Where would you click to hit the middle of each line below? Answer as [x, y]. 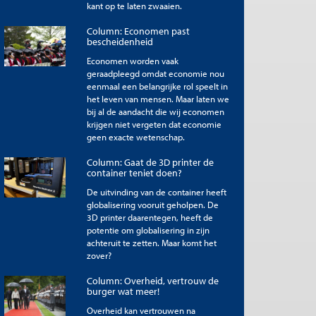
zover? [99, 255]
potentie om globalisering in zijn [148, 230]
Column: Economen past [138, 31]
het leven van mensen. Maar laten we [158, 98]
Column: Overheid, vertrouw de [152, 280]
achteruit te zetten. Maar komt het [151, 242]
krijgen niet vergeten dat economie [154, 124]
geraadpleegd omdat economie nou [155, 73]
